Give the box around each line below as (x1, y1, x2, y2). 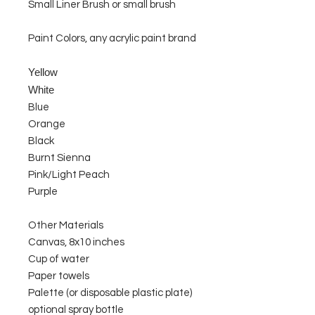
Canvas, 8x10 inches (28, 237, 124, 247)
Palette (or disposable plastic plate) (28, 288, 192, 298)
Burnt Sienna (28, 153, 91, 163)
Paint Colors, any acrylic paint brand (28, 33, 196, 44)
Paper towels (28, 271, 89, 281)
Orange (28, 119, 67, 129)
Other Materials (28, 220, 103, 231)
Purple (28, 186, 58, 197)
